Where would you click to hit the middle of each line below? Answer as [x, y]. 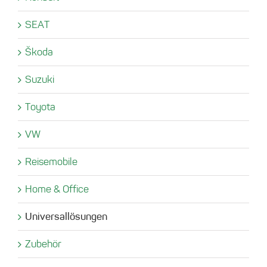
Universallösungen [66, 216]
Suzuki [40, 79]
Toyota [40, 106]
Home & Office [57, 189]
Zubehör [43, 243]
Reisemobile [51, 161]
